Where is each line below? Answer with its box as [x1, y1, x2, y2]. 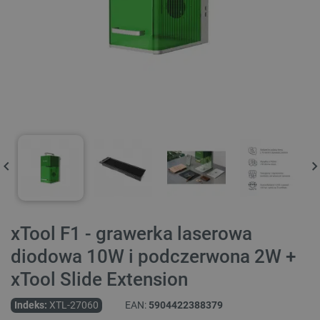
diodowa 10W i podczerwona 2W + [11, 246, 296, 268]
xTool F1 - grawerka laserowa [11, 223, 252, 245]
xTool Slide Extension [11, 269, 188, 291]
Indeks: [14, 299, 47, 311]
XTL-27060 [49, 299, 99, 311]
